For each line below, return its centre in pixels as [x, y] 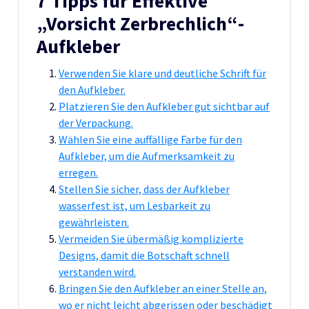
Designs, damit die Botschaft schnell [144, 255]
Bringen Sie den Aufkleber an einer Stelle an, [163, 288]
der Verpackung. [96, 122]
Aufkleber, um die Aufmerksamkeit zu [147, 156]
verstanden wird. [97, 271]
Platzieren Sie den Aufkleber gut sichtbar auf [164, 106]
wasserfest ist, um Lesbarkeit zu [134, 205]
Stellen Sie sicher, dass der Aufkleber [144, 189]
